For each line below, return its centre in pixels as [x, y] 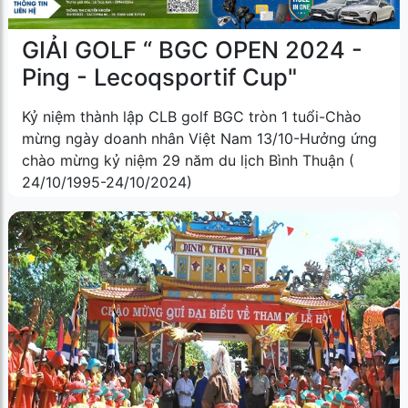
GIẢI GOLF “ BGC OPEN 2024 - [192, 50]
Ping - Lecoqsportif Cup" [159, 77]
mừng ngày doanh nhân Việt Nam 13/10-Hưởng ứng [199, 139]
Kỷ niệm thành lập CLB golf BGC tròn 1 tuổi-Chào [192, 117]
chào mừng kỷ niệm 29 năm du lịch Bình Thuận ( [188, 161]
